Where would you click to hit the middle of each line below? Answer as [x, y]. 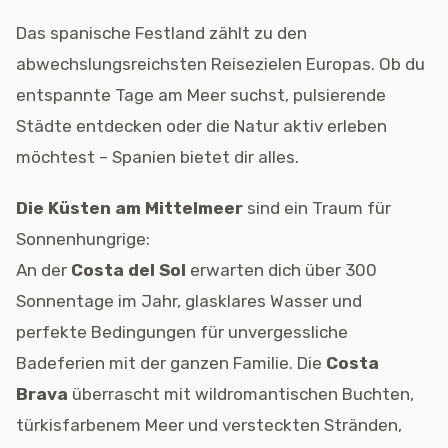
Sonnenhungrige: [83, 239]
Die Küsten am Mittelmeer [129, 208]
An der [43, 270]
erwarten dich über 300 [281, 270]
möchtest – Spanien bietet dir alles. [157, 157]
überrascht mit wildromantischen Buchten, [241, 394]
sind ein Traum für [317, 208]
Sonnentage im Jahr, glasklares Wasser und [189, 301]
